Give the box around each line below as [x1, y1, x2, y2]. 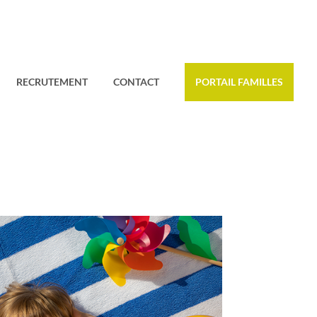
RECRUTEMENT [16, 75, 88, 88]
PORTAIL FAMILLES [195, 75, 284, 88]
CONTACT [113, 75, 160, 88]
